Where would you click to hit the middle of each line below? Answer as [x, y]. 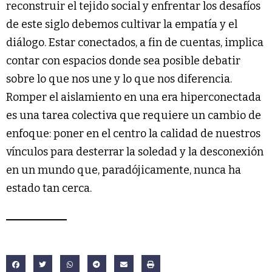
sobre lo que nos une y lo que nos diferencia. [119, 79]
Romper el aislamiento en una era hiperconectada [134, 97]
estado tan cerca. [50, 189]
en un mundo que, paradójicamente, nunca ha [124, 170]
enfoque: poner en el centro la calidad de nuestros [133, 134]
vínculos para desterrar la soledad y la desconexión [135, 152]
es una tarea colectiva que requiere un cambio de [134, 116]
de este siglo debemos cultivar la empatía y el [122, 25]
